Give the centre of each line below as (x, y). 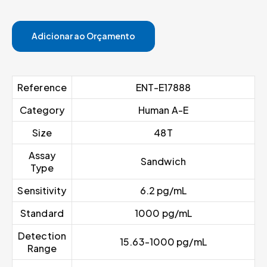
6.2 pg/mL (163, 191)
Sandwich (163, 162)
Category (42, 110)
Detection (42, 236)
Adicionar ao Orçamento (83, 36)
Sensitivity (42, 191)
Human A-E (163, 110)
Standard (42, 213)
